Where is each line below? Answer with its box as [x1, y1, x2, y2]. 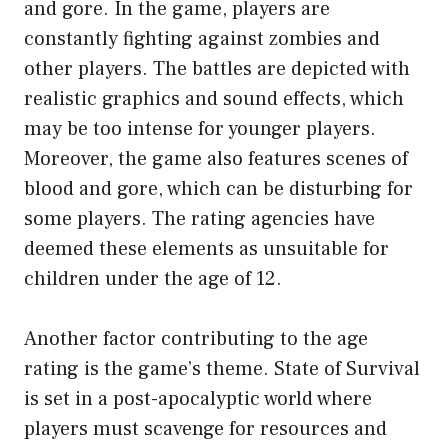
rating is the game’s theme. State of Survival [24, 355, 420, 382]
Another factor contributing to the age [24, 325, 368, 352]
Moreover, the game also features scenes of [24, 145, 408, 172]
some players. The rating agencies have [24, 205, 375, 232]
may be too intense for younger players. [24, 115, 376, 142]
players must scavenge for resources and [24, 415, 387, 442]
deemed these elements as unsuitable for [24, 235, 389, 262]
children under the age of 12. [24, 265, 282, 292]
